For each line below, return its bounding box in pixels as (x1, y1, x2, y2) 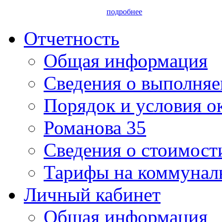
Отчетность (24, 27, 119, 49)
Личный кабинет (24, 183, 161, 205)
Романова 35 (44, 116, 146, 138)
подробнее (107, 7, 142, 16)
